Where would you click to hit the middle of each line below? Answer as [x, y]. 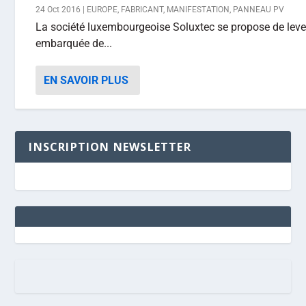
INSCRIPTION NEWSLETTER [110, 147]
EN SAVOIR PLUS [86, 80]
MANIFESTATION [198, 10]
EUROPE [102, 10]
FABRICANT [142, 10]
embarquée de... [74, 43]
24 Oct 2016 [58, 10]
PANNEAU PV [259, 10]
